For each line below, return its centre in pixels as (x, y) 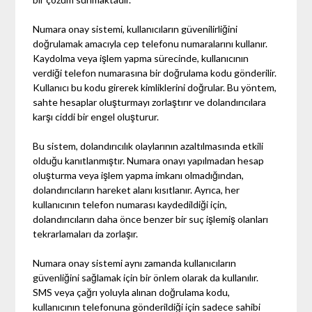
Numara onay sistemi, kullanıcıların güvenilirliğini (135, 29)
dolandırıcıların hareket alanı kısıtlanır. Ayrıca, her (136, 189)
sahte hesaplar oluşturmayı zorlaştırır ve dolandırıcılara (150, 102)
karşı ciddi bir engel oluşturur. (96, 116)
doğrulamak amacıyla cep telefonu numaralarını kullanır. (150, 43)
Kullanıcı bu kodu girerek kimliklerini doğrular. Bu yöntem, (155, 87)
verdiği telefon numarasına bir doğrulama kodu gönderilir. (155, 72)
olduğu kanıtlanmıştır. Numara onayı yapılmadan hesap (149, 160)
